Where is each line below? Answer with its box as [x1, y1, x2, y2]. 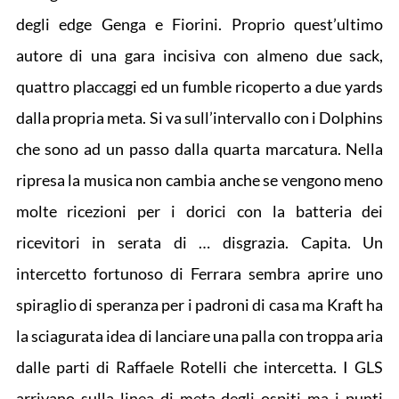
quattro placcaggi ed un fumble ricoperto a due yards [15, 77, 384, 96]
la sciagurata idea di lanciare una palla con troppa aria [15, 326, 384, 346]
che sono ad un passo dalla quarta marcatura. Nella [15, 139, 384, 159]
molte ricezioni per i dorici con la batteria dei [15, 201, 384, 221]
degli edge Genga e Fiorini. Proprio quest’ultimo [15, 14, 384, 34]
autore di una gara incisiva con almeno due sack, [15, 45, 384, 65]
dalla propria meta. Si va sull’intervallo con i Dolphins [15, 108, 384, 127]
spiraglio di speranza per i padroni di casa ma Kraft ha [15, 295, 384, 314]
